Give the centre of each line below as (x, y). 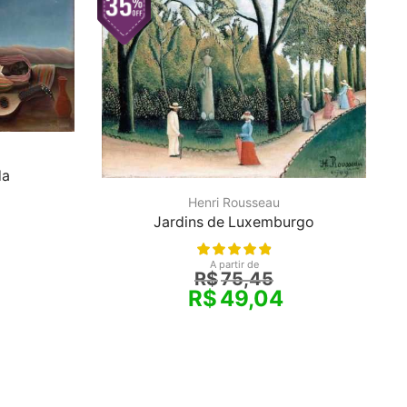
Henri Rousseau (234, 202)
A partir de (234, 264)
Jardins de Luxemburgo (234, 222)
